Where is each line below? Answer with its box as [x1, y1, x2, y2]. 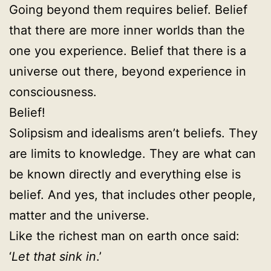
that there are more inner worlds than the [9, 23, 245, 38]
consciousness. [9, 85, 97, 99]
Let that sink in [11, 249, 96, 264]
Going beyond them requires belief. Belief [9, 2, 247, 17]
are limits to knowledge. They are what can [9, 146, 256, 161]
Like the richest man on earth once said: [9, 229, 240, 243]
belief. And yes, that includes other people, [9, 188, 256, 202]
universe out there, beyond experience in [9, 64, 246, 79]
